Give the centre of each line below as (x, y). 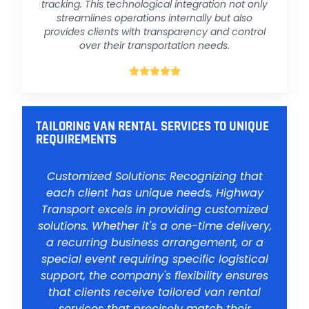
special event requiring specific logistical (154, 259)
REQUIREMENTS (76, 140)
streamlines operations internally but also (154, 18)
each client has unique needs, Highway (154, 193)
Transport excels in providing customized (154, 209)
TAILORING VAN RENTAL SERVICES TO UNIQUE (152, 127)
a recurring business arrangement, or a (154, 242)
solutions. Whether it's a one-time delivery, (154, 226)
